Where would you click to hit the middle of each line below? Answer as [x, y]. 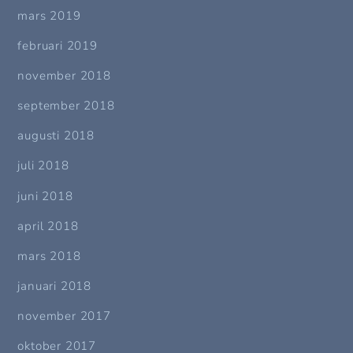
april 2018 [48, 226]
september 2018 [66, 106]
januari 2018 [55, 286]
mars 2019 [49, 15]
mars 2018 [49, 256]
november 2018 [64, 76]
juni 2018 [45, 196]
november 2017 [64, 316]
